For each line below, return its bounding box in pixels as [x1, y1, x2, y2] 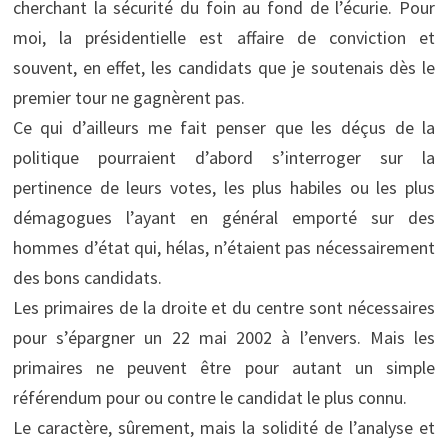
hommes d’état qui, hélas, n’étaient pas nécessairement [12, 236, 436, 260]
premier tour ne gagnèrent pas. [12, 86, 245, 110]
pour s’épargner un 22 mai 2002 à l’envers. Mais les [12, 326, 436, 350]
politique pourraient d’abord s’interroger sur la [12, 146, 436, 170]
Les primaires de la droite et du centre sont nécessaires [12, 296, 436, 320]
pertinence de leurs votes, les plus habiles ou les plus [12, 176, 436, 200]
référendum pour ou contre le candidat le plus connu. [12, 386, 407, 410]
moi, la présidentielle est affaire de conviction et [12, 26, 436, 50]
